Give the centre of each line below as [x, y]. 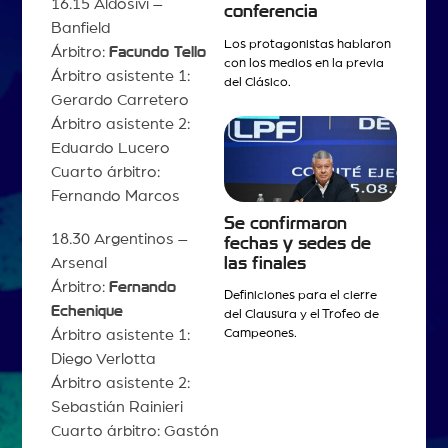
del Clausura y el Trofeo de [301, 315]
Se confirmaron [285, 223]
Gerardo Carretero [119, 100]
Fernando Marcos [115, 196]
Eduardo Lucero [110, 148]
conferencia [271, 11]
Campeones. [260, 334]
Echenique [86, 311]
